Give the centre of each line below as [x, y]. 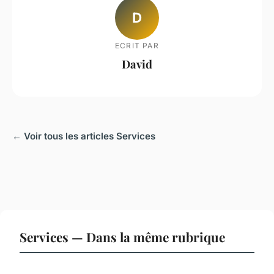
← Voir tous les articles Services [84, 136]
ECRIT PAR [137, 45]
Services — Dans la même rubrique [122, 237]
